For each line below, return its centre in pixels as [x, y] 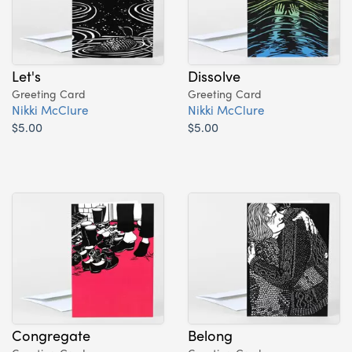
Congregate [51, 334]
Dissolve [214, 75]
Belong [210, 334]
